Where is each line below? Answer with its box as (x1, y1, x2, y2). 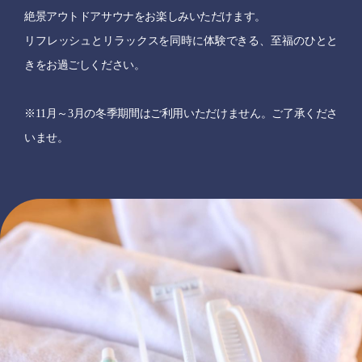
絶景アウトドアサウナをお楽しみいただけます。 (24, 11, 266, 23)
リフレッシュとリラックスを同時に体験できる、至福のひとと (24, 35, 338, 47)
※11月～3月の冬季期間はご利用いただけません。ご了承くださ (24, 107, 338, 120)
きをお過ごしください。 (24, 59, 145, 71)
